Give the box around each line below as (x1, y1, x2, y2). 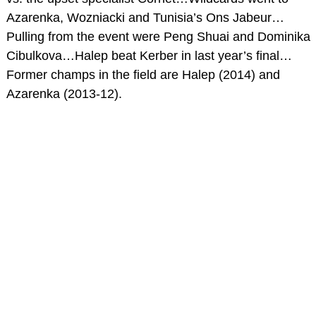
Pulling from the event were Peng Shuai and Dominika (6, 29, 310, 44)
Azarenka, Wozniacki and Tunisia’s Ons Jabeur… (6, 10, 284, 25)
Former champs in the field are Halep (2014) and (6, 67, 280, 82)
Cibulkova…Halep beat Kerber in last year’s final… (6, 48, 292, 63)
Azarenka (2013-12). (6, 86, 122, 101)
